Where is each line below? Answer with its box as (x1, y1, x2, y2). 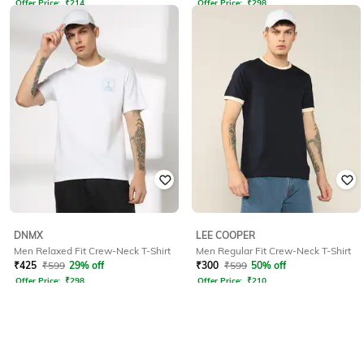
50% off (251, 259, 286, 272)
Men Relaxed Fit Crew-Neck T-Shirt (14, 245, 171, 258)
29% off (69, 259, 104, 272)
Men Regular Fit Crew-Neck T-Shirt (196, 245, 351, 258)
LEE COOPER (196, 229, 255, 242)
